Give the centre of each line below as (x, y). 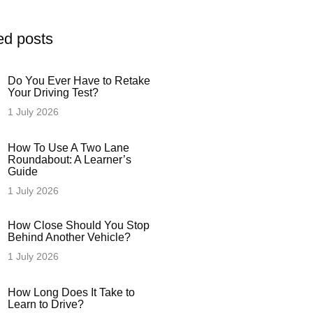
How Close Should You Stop (79, 226)
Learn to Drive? (46, 305)
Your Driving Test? (53, 93)
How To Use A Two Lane (69, 148)
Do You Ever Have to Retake (79, 81)
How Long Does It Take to (72, 293)
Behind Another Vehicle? (70, 238)
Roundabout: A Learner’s (70, 160)
